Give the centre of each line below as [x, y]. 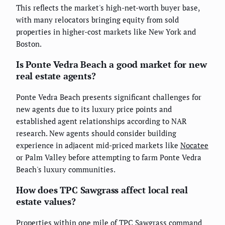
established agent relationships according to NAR [101, 121]
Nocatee [194, 145]
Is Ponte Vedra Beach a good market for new [111, 65]
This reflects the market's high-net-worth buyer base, [108, 8]
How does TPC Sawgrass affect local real [102, 190]
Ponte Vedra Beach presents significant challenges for [109, 97]
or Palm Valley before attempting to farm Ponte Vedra [109, 157]
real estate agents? [56, 76]
